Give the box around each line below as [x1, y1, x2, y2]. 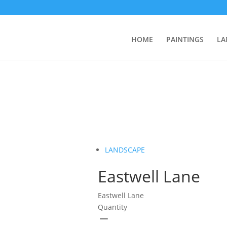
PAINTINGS [166, 34, 204, 44]
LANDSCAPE [105, 145, 145, 155]
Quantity [98, 202, 128, 212]
